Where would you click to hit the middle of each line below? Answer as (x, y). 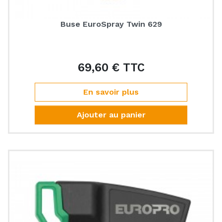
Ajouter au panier (111, 115)
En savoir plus (111, 92)
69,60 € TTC (111, 67)
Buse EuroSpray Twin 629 (111, 24)
